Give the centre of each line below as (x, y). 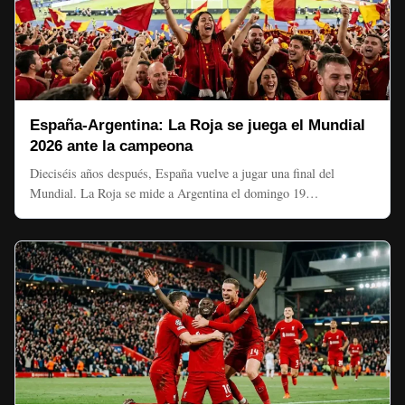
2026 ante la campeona (111, 146)
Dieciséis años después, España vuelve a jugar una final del (182, 173)
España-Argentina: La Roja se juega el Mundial (198, 125)
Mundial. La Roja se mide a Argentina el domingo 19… (174, 193)
